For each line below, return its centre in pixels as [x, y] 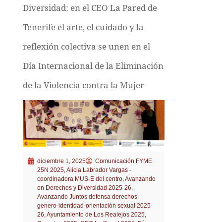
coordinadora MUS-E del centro [80, 179]
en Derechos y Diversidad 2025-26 [84, 188]
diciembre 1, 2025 [61, 161]
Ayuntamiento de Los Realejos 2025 [95, 214]
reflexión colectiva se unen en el [86, 46]
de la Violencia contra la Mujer [83, 85]
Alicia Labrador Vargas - [99, 170]
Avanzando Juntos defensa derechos [87, 196]
